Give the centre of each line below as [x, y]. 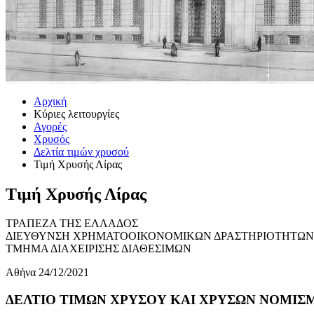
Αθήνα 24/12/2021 [47, 273]
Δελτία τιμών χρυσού [81, 151]
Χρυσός [52, 139]
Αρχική [50, 101]
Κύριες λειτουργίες [76, 114]
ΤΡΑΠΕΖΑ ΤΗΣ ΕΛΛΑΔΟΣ [72, 224]
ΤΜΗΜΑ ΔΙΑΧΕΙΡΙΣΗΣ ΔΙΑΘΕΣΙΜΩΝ [98, 249]
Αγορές [50, 126]
